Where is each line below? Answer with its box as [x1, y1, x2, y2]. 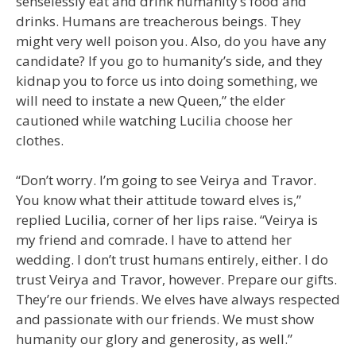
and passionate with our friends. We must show [16, 310, 314, 329]
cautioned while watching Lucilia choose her [16, 110, 292, 130]
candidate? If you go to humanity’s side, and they [16, 51, 323, 70]
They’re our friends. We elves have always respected [16, 290, 340, 309]
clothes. [16, 130, 64, 149]
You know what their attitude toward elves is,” [16, 191, 301, 210]
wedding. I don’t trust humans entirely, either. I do [16, 250, 328, 269]
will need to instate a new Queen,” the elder [16, 91, 285, 110]
